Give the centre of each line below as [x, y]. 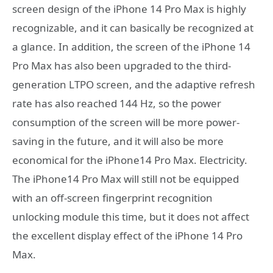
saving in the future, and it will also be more [118, 141]
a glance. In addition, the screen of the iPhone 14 [131, 47]
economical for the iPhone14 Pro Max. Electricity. [130, 160]
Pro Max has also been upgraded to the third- [122, 66]
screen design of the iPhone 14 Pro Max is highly [129, 9]
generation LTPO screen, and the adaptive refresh [134, 85]
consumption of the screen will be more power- [126, 122]
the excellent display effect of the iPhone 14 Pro [127, 236]
